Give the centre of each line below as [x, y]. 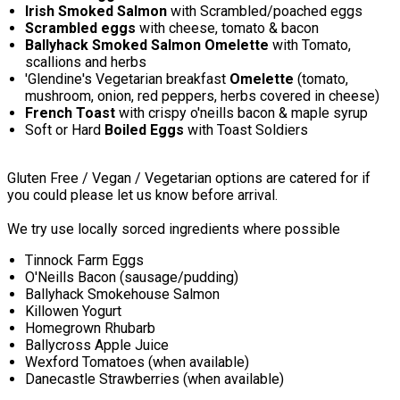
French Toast [70, 113]
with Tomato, [310, 46]
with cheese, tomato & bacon [227, 29]
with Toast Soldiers [246, 130]
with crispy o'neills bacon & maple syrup [242, 113]
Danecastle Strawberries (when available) [154, 379]
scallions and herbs [86, 62]
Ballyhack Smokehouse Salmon [122, 295]
